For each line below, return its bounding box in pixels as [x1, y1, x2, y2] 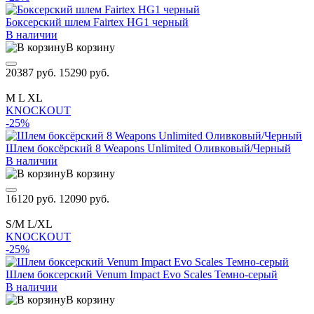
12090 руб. [59, 192, 109, 205]
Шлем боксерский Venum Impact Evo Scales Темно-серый [6, 268, 278, 280]
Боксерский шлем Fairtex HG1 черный [6, 15, 189, 28]
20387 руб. [6, 66, 59, 78]
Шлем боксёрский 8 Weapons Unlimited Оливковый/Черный [6, 142, 291, 154]
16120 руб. [6, 192, 59, 205]
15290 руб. [59, 66, 109, 78]
